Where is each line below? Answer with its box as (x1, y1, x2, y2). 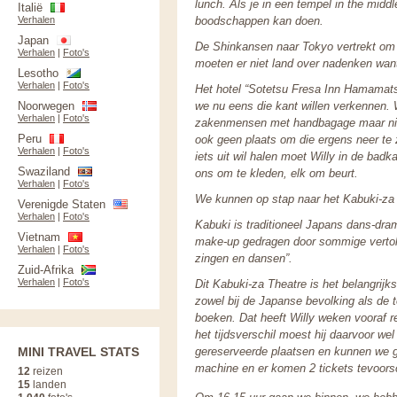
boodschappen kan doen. (195, 14, 323, 27)
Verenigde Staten (18, 198, 105, 211)
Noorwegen (18, 99, 74, 113)
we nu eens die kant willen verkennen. (195, 99, 393, 113)
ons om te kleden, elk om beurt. (195, 167, 358, 180)
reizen (30, 365, 63, 377)
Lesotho (18, 66, 58, 80)
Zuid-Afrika (18, 263, 74, 276)
